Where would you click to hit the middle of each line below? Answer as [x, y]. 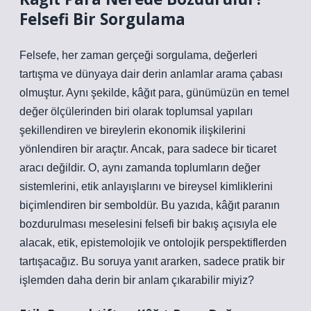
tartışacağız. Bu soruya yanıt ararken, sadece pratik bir [152, 261]
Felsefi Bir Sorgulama [102, 19]
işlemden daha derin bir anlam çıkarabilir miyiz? [137, 280]
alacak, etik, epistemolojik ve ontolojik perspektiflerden [153, 243]
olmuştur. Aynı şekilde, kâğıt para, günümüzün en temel [154, 93]
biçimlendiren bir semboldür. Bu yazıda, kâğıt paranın [150, 205]
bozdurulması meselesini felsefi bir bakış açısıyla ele [148, 224]
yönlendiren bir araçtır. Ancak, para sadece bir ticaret [148, 149]
